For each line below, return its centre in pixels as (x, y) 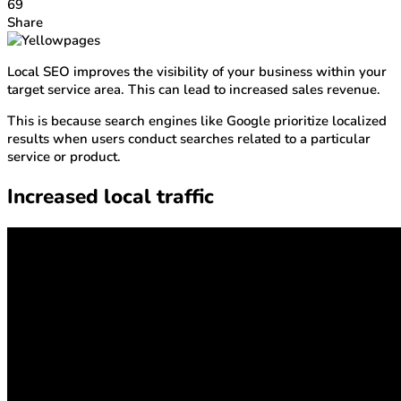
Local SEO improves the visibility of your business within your (197, 72)
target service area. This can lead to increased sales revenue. (194, 90)
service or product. (64, 157)
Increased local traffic (111, 196)
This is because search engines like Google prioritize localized (197, 121)
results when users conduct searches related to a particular (189, 139)
